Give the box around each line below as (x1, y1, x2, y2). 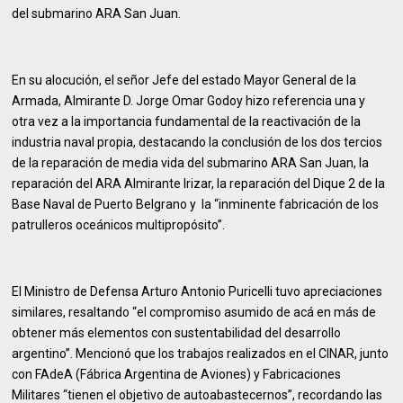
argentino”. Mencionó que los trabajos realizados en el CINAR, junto (12, 346, 390, 361)
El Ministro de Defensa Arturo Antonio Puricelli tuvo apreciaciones (12, 284, 383, 299)
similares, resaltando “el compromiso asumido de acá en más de (12, 305, 377, 319)
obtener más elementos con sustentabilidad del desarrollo (12, 326, 342, 340)
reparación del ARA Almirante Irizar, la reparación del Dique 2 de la (12, 176, 386, 191)
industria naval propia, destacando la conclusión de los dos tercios (12, 135, 383, 149)
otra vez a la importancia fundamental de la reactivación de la (12, 114, 362, 129)
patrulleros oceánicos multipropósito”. (12, 218, 226, 232)
